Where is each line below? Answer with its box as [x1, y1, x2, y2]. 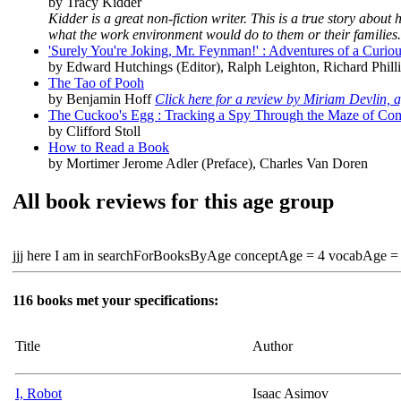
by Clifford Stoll [48, 124, 141, 140]
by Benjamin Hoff [48, 91, 155, 107]
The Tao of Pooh [48, 75, 144, 91]
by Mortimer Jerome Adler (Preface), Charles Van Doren [48, 156, 368, 172]
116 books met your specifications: [13, 292, 218, 308]
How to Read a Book [48, 140, 169, 156]
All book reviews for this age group [13, 190, 334, 214]
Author [252, 337, 293, 354]
